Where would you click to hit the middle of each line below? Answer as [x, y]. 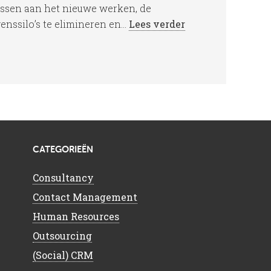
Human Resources [76, 217]
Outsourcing [62, 236]
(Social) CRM [63, 255]
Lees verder [157, 24]
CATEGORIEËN [63, 150]
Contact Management [85, 197]
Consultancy [63, 178]
